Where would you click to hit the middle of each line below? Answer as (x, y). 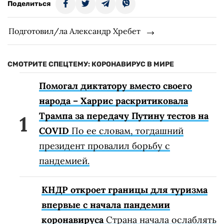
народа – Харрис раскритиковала (113, 100)
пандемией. (64, 160)
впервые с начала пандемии (106, 204)
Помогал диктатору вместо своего (115, 85)
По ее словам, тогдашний (126, 130)
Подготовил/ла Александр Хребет (74, 31)
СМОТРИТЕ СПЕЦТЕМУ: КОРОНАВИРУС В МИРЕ (91, 64)
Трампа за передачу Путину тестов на (124, 115)
